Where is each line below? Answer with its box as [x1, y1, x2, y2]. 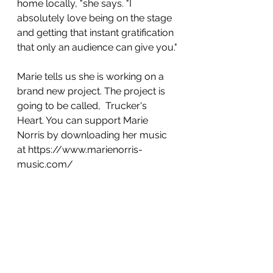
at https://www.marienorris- [17, 143, 143, 155]
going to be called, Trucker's [17, 99, 149, 112]
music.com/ [17, 158, 73, 170]
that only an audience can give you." [17, 41, 177, 53]
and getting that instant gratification [17, 26, 176, 38]
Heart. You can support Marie [17, 114, 151, 126]
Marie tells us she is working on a [17, 70, 166, 82]
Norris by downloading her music [17, 129, 169, 141]
